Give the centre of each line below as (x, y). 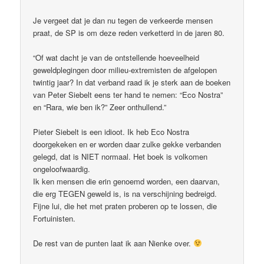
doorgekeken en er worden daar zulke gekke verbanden (127, 144)
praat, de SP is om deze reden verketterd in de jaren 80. (129, 32)
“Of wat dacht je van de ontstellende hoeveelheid (116, 57)
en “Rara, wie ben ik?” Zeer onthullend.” (100, 107)
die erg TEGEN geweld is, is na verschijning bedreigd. (125, 193)
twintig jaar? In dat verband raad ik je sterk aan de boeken (132, 82)
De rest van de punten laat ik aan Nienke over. (113, 243)
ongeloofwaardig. (62, 169)
